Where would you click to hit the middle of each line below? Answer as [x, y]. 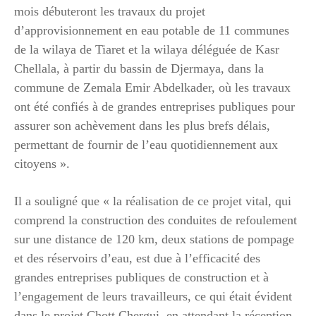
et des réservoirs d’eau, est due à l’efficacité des [137, 258]
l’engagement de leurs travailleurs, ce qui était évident [153, 296]
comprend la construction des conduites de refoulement [156, 220]
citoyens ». [42, 163]
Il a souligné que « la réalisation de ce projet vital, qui [153, 201]
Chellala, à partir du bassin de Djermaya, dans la [139, 68]
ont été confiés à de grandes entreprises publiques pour [154, 106]
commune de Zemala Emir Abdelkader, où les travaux [152, 87]
